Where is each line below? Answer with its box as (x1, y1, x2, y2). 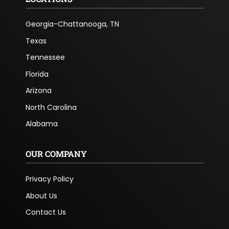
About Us (25, 190, 57, 201)
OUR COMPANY (25, 148, 87, 159)
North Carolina (25, 102, 77, 112)
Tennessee (25, 52, 65, 63)
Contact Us (25, 207, 66, 218)
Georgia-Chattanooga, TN (25, 19, 119, 30)
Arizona (25, 85, 52, 96)
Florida (25, 68, 49, 79)
